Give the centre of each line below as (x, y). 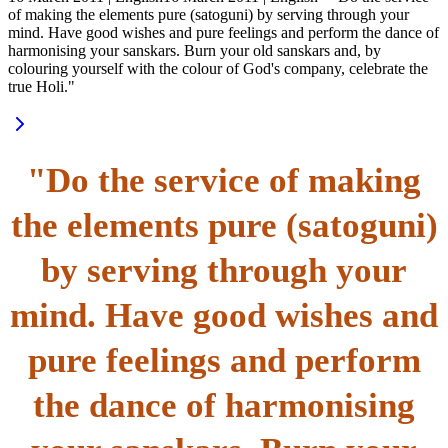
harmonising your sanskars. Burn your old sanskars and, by (194, 50)
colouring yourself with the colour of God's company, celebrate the (218, 68)
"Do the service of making (224, 180)
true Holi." (41, 86)
